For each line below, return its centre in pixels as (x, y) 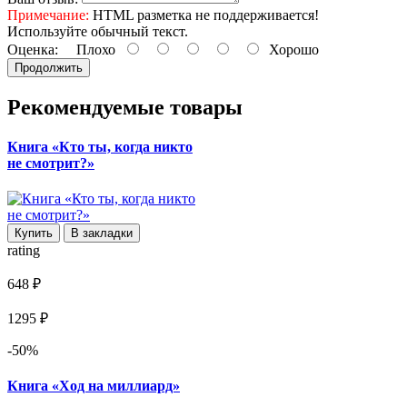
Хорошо (290, 49)
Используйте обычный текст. (98, 31)
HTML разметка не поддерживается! (204, 15)
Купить (34, 233)
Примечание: (48, 15)
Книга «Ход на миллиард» (94, 386)
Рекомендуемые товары (125, 107)
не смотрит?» (51, 163)
